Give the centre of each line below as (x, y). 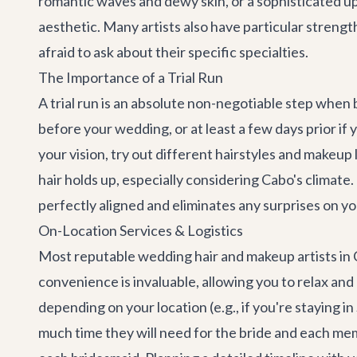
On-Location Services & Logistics (141, 230)
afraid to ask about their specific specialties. (173, 52)
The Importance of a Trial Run (131, 77)
